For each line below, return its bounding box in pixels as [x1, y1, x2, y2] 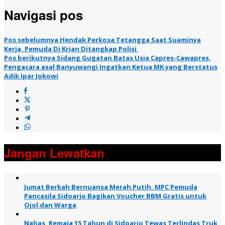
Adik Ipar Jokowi [4, 71, 58, 80]
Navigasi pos [4, 6, 83, 25]
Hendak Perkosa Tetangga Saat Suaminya [58, 35, 201, 44]
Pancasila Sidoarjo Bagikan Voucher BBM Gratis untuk [24, 191, 206, 200]
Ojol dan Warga [24, 200, 76, 209]
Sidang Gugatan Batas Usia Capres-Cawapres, [55, 53, 211, 62]
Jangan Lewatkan [4, 144, 104, 161]
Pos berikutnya [4, 53, 55, 62]
